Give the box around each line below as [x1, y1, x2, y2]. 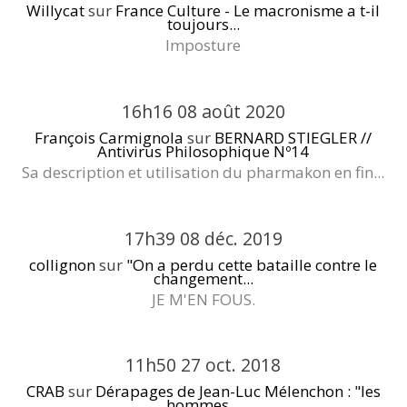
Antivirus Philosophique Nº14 [97, 140, 310, 162]
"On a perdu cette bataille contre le [126, 253, 378, 275]
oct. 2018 [205, 352, 282, 378]
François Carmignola [35, 126, 184, 148]
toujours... [166, 14, 240, 35]
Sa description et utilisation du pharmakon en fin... [22, 161, 385, 183]
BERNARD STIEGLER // [214, 126, 372, 148]
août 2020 [201, 98, 285, 124]
